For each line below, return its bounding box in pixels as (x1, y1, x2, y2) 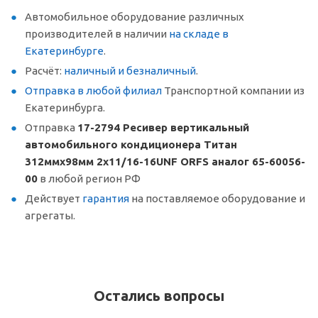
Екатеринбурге (25, 45, 104, 57)
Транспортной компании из (162, 84, 305, 97)
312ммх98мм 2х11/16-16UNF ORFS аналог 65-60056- (25, 155, 305, 168)
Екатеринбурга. (25, 102, 105, 114)
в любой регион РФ (38, 172, 141, 185)
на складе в (169, 28, 229, 40)
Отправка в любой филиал (25, 84, 162, 97)
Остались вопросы (94, 287, 224, 304)
